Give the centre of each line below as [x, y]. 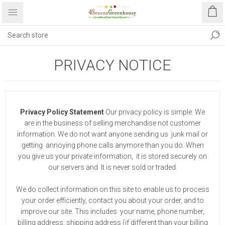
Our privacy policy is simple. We [155, 112]
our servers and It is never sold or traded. [113, 167]
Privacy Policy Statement [63, 112]
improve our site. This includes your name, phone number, [113, 211]
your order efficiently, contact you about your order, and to [113, 200]
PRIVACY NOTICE [113, 65]
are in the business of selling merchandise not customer [113, 123]
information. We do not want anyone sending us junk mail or [113, 134]
